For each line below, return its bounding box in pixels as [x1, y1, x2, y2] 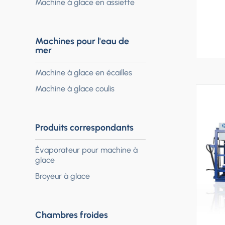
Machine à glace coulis [35, 84, 115, 94]
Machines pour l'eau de [35, 36, 129, 47]
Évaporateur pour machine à [35, 145, 138, 155]
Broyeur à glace [35, 171, 90, 181]
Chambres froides [35, 209, 108, 221]
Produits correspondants [35, 122, 134, 134]
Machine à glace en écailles [35, 68, 132, 78]
